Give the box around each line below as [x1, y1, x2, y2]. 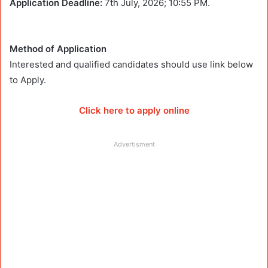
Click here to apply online [78, 104, 190, 116]
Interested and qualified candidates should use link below [10, 58, 253, 70]
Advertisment [113, 139, 155, 148]
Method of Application [10, 42, 109, 54]
